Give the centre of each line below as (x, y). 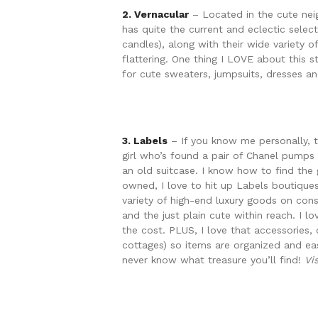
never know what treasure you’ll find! (213, 260)
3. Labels (145, 141)
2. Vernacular (155, 15)
